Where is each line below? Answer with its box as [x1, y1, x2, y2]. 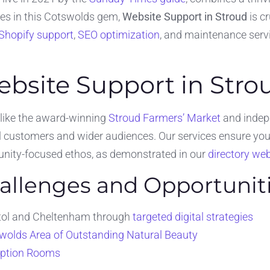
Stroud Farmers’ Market [108, 111, 221, 125]
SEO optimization [78, 28, 160, 41]
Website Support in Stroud [122, 10, 247, 23]
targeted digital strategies [133, 210, 253, 223]
